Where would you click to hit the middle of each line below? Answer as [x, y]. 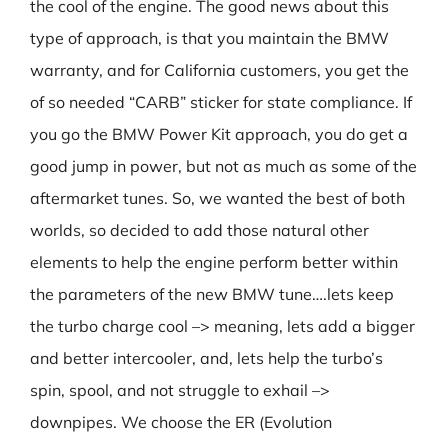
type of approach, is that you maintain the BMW [209, 38]
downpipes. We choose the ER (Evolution [181, 422]
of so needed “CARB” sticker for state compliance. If [221, 102]
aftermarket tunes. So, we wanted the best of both [217, 198]
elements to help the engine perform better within [214, 262]
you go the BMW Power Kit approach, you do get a [219, 134]
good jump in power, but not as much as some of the [223, 166]
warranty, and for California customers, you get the [219, 70]
